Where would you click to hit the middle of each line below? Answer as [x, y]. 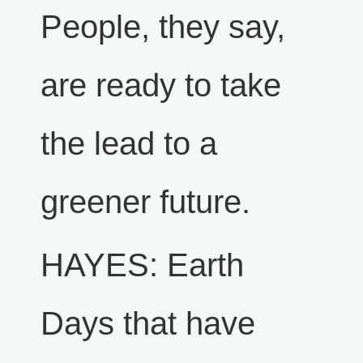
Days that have [148, 324]
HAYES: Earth [142, 265]
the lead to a [129, 144]
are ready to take [161, 85]
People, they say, [163, 27]
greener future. [145, 202]
